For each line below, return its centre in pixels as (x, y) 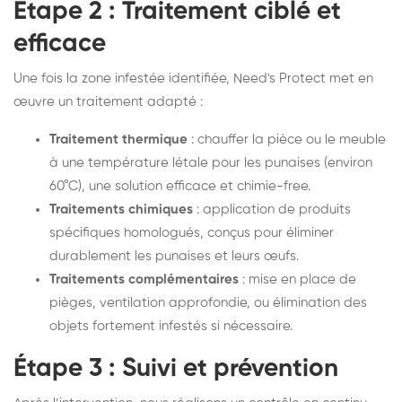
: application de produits (272, 209)
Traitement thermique (118, 139)
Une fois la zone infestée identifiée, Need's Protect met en (193, 78)
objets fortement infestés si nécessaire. (171, 326)
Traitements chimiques (121, 209)
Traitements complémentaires (144, 279)
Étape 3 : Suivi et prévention (176, 368)
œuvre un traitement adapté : (108, 101)
